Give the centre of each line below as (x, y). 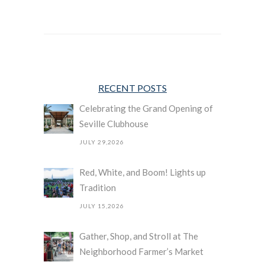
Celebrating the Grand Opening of (146, 109)
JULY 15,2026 (102, 206)
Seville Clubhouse (114, 124)
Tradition (98, 188)
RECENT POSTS (132, 88)
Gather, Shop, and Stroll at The (139, 236)
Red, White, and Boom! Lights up (143, 172)
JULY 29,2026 (102, 142)
